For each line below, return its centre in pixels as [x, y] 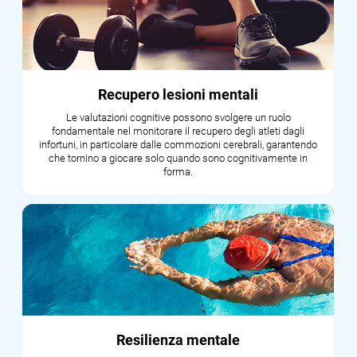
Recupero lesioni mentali [178, 95]
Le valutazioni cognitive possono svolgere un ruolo [178, 118]
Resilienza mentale [178, 340]
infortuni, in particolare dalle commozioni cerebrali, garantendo [178, 145]
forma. [178, 172]
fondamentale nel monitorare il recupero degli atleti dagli [178, 131]
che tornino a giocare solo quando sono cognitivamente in [178, 159]
